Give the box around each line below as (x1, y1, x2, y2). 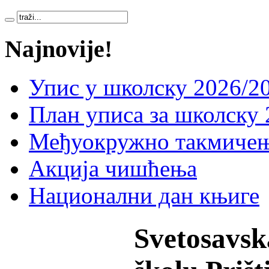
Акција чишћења (29, 156, 197, 182)
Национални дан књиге (29, 183, 259, 209)
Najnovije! (5, 35, 112, 62)
